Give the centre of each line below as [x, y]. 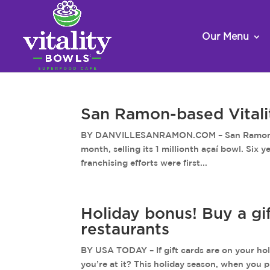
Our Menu [225, 37]
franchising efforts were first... [144, 163]
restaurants [125, 230]
